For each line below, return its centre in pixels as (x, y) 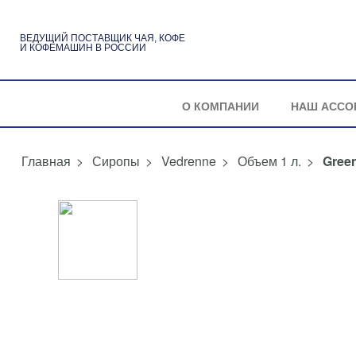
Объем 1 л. (269, 161)
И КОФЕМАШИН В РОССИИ (83, 47)
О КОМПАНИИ (220, 106)
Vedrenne (189, 161)
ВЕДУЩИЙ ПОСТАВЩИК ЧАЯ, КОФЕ (103, 38)
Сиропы (116, 161)
